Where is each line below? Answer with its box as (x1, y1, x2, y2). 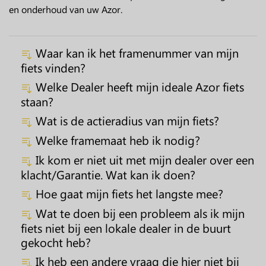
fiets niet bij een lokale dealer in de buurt (21, 220, 231, 236)
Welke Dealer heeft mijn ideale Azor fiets (33, 78, 244, 94)
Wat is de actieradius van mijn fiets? (33, 112, 219, 128)
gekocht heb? (21, 234, 91, 250)
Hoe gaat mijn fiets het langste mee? (33, 185, 223, 201)
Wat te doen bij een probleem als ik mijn (33, 205, 245, 221)
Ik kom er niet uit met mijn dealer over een (33, 151, 254, 167)
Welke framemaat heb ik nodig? (33, 132, 200, 148)
